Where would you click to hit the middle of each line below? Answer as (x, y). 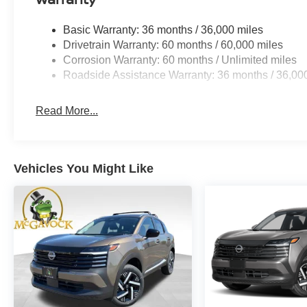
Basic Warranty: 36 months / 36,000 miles (163, 30)
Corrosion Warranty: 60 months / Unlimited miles (180, 60)
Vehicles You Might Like (84, 169)
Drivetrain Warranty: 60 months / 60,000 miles (173, 45)
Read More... (67, 111)
